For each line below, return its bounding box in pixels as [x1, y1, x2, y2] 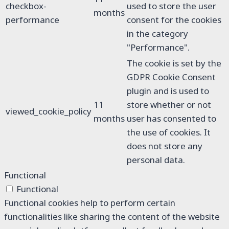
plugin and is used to [127, 85, 209, 97]
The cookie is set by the [127, 57, 221, 70]
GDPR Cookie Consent [127, 71, 216, 83]
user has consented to [127, 112, 216, 125]
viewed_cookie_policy [6, 105, 91, 118]
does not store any [127, 140, 202, 152]
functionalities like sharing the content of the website [4, 211, 220, 223]
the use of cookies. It [127, 126, 211, 139]
